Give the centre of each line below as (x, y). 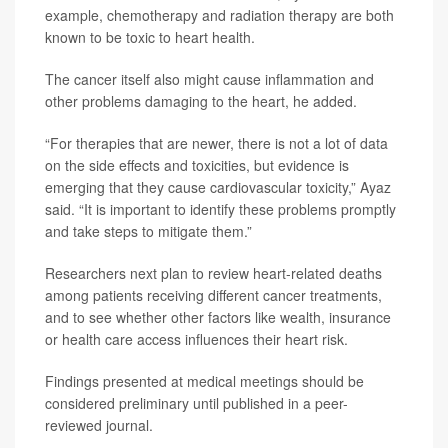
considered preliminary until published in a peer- (196, 403)
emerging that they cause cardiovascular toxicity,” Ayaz (218, 187)
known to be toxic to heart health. (150, 37)
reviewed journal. (99, 425)
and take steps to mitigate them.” (148, 231)
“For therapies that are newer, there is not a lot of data (216, 143)
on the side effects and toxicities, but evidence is (197, 165)
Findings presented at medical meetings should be (204, 381)
